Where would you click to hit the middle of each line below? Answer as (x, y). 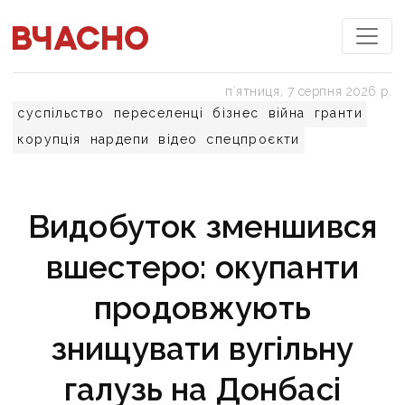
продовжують (202, 308)
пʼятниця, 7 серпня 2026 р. (309, 91)
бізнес (236, 113)
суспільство (61, 113)
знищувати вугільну (202, 348)
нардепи (120, 139)
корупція (49, 139)
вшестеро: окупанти (202, 267)
